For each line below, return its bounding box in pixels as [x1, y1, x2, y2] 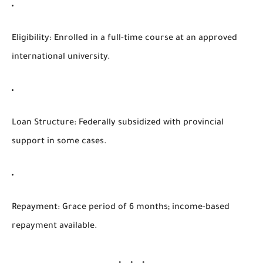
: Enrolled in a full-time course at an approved [49, 33, 237, 43]
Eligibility [12, 33, 49, 43]
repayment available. [12, 221, 97, 231]
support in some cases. [12, 137, 107, 147]
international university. [12, 52, 110, 62]
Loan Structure [12, 118, 74, 128]
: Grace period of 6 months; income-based [58, 203, 230, 213]
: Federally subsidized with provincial [74, 118, 224, 128]
